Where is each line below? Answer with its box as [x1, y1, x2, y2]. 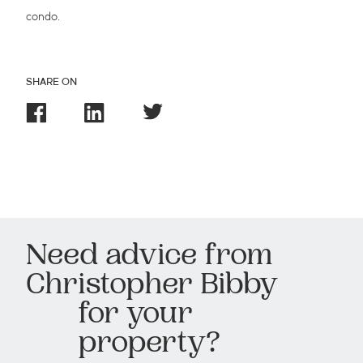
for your [77, 301, 193, 332]
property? [77, 331, 220, 361]
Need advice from [26, 243, 273, 274]
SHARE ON [26, 78, 77, 88]
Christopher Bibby [26, 272, 278, 303]
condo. [26, 11, 60, 24]
